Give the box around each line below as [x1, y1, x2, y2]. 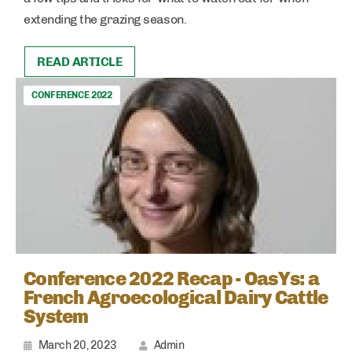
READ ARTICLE [37, 53, 123, 69]
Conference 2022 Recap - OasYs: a [24, 267, 319, 291]
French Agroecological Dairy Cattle [24, 286, 328, 310]
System [24, 305, 89, 328]
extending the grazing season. [24, 11, 189, 27]
